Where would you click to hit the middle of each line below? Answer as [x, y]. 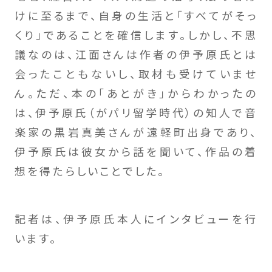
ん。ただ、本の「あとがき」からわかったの [136, 93]
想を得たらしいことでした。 [90, 170]
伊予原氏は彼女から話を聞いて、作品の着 [136, 151]
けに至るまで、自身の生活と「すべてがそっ [136, 15]
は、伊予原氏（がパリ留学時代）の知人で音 [136, 112]
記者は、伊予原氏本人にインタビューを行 [136, 219]
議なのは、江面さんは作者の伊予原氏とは [136, 54]
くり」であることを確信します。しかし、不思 [136, 34]
